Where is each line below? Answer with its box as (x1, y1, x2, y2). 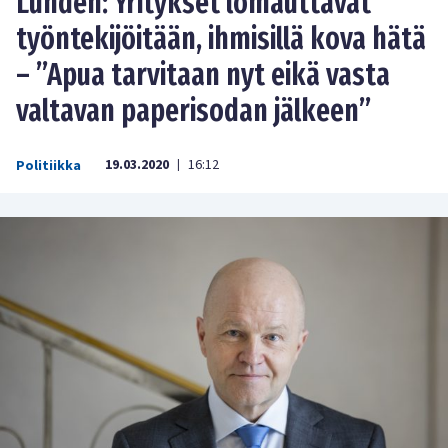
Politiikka (16, 155, 81, 176)
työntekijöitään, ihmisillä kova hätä (16, 20, 426, 57)
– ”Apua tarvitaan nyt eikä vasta (16, 56, 390, 93)
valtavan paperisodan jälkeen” (16, 92, 371, 129)
